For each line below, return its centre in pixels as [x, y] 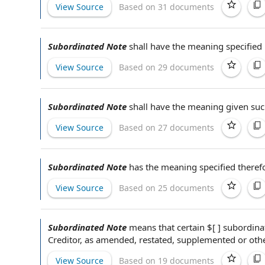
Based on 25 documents [167, 188]
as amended [109, 240]
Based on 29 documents [167, 67]
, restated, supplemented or [192, 240]
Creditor [64, 240]
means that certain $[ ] [176, 227]
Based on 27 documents [167, 127]
